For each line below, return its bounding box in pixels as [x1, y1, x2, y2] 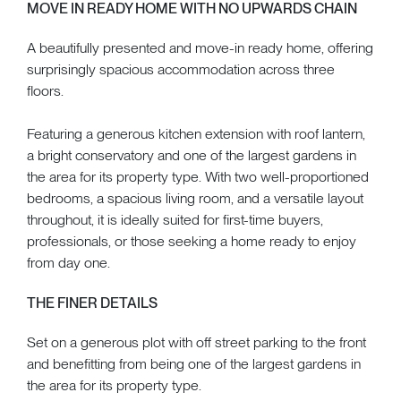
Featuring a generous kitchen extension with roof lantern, [27, 124, 365, 142]
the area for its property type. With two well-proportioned [27, 167, 369, 185]
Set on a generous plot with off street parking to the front [27, 333, 366, 351]
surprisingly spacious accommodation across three [27, 60, 335, 78]
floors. [27, 81, 64, 99]
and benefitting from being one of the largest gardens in [27, 354, 361, 372]
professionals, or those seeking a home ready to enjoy [27, 232, 356, 250]
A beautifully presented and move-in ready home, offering [27, 38, 373, 56]
